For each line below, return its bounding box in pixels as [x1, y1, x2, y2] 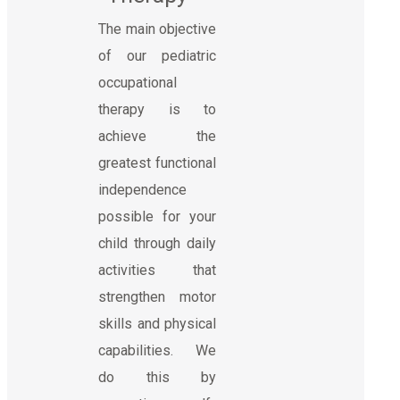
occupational [98, 73, 177, 91]
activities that [98, 261, 216, 279]
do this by [98, 368, 216, 386]
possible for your [98, 207, 216, 225]
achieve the [98, 127, 216, 145]
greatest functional [98, 154, 216, 171]
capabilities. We [98, 341, 216, 359]
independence [98, 180, 187, 198]
